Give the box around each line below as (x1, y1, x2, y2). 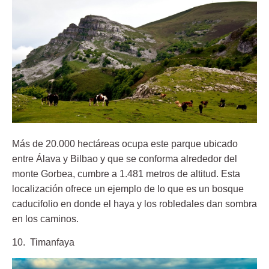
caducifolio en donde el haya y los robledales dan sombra (12, 198, 257, 209)
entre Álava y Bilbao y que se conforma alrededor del (12, 153, 237, 164)
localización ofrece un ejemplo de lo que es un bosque (12, 183, 244, 194)
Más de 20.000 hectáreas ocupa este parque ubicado (12, 138, 238, 149)
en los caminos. (12, 213, 79, 224)
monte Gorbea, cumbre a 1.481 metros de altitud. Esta (12, 168, 240, 179)
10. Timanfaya (12, 237, 74, 248)
